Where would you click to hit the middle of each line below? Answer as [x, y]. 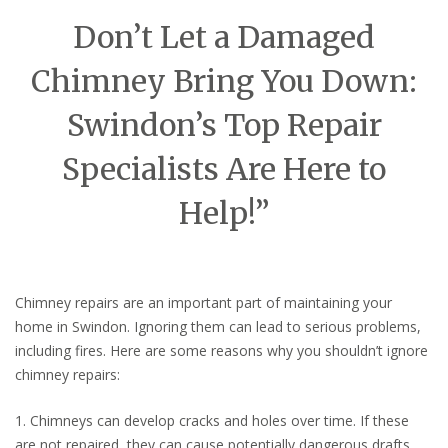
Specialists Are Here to [224, 169]
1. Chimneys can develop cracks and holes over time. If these [212, 421]
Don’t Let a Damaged [224, 37]
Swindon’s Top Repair [224, 125]
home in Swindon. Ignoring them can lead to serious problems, [218, 327]
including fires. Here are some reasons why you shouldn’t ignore [221, 351]
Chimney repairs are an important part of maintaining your [203, 303]
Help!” [224, 213]
